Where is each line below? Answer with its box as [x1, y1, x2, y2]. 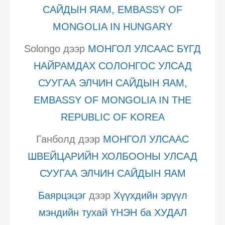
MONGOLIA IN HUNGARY [53, 21, 172, 32]
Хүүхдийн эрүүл [113, 189, 187, 201]
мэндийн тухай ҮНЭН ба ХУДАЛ [38, 206, 187, 218]
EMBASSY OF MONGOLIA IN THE [34, 94, 191, 105]
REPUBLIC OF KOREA [60, 111, 165, 123]
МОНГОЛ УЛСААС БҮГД [88, 43, 201, 54]
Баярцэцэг [38, 189, 86, 201]
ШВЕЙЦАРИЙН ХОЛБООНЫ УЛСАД [28, 150, 197, 162]
